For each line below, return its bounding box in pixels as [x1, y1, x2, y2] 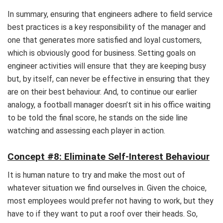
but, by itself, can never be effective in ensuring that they [7, 74, 210, 84]
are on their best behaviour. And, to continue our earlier [7, 87, 197, 97]
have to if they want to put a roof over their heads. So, [7, 209, 198, 219]
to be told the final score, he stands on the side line [7, 112, 188, 122]
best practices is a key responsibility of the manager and [7, 22, 206, 32]
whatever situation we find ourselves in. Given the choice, [7, 183, 207, 193]
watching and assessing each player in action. [7, 125, 165, 135]
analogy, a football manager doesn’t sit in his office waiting [7, 100, 211, 110]
